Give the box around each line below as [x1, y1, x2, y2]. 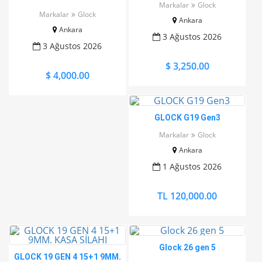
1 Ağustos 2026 [160, 161, 222, 172]
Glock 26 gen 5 [158, 243, 216, 252]
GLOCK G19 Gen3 [154, 113, 220, 122]
